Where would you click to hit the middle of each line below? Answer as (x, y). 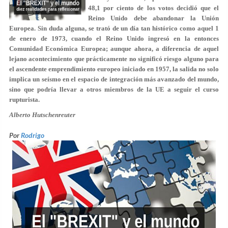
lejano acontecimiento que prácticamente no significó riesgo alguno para (114, 59)
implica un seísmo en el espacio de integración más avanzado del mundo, (114, 79)
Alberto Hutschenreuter (42, 115)
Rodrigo (33, 135)
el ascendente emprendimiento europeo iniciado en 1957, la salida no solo (114, 69)
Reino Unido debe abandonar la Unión (153, 18)
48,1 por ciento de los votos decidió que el (153, 8)
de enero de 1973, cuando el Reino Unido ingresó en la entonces (114, 38)
